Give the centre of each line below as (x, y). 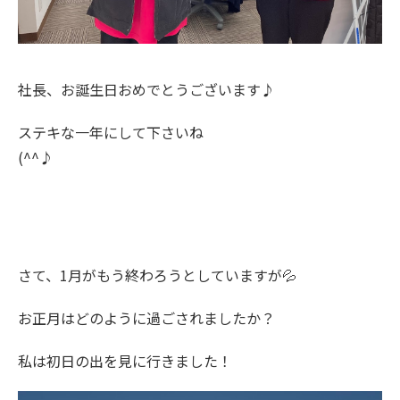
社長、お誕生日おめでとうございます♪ (146, 89)
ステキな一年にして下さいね (111, 132)
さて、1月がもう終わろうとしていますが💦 (157, 275)
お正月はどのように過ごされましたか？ (146, 317)
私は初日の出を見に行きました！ (125, 360)
